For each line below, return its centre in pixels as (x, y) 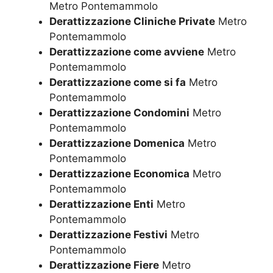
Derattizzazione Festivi (108, 235)
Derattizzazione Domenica (117, 144)
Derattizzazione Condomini (119, 113)
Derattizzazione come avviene (127, 52)
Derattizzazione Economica (119, 174)
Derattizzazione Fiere (104, 265)
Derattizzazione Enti (101, 204)
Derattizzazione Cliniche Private (132, 22)
